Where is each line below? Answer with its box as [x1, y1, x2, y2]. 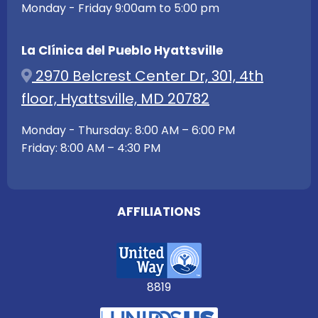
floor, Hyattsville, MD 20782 [21, 89, 209, 109]
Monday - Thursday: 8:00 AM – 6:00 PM [21, 122, 235, 139]
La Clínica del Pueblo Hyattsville [21, 42, 223, 60]
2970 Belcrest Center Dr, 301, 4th [32, 66, 263, 87]
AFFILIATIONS [117, 203, 201, 221]
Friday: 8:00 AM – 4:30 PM [21, 140, 160, 157]
